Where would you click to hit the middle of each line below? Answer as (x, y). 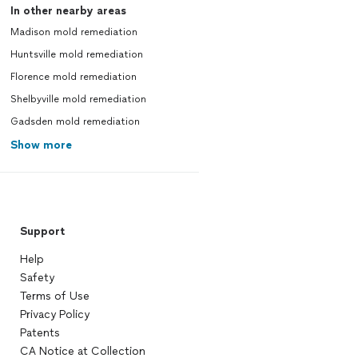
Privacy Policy (54, 314)
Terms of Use (54, 296)
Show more (41, 145)
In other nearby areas (68, 11)
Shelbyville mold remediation (78, 99)
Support (42, 231)
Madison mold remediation (74, 32)
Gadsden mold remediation (75, 121)
